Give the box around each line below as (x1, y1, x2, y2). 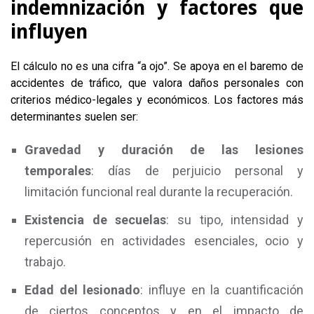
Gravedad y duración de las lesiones (25, 142, 303, 157)
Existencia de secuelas (25, 212, 167, 227)
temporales (25, 163, 91, 178)
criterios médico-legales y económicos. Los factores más (11, 93, 303, 107)
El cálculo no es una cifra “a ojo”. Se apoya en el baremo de (11, 60, 303, 73)
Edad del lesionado (25, 282, 141, 297)
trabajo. (25, 254, 66, 269)
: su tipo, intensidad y (166, 212, 304, 227)
